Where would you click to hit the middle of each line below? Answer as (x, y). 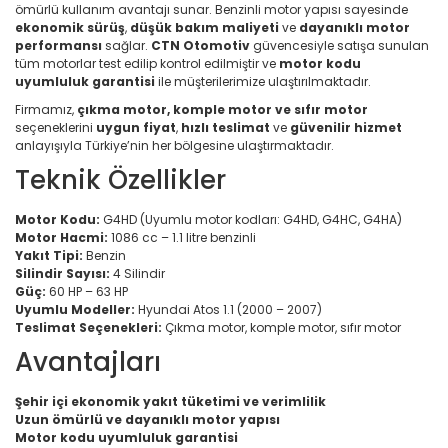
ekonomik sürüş (70, 27)
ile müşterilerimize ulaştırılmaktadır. (263, 81)
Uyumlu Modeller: (75, 309)
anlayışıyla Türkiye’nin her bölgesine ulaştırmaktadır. (174, 145)
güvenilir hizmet (346, 127)
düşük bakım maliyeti (204, 27)
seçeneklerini (55, 127)
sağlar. (126, 45)
